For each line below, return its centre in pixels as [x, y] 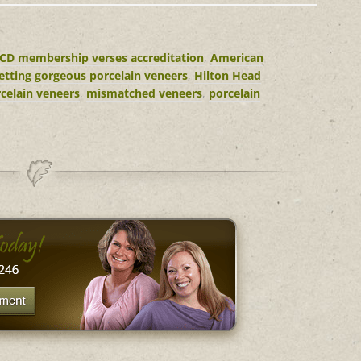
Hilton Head [228, 75]
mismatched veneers [144, 93]
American [237, 58]
